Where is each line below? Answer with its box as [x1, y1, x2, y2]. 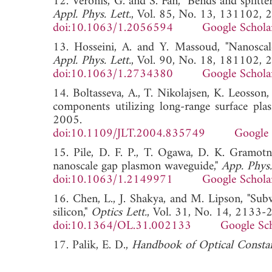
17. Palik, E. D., [53, 234, 132, 256]
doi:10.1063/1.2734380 [53, 63, 173, 85]
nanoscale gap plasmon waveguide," [53, 155, 222, 177]
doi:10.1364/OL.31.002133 [53, 215, 191, 237]
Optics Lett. [91, 202, 147, 223]
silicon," [53, 202, 91, 223]
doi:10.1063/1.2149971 [53, 169, 173, 191]
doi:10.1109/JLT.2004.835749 [53, 123, 205, 144]
